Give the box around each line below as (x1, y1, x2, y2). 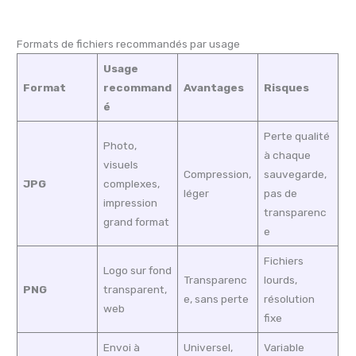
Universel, (183, 340, 233, 354)
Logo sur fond (103, 263, 172, 277)
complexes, (103, 176, 160, 190)
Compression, (183, 167, 251, 180)
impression (103, 195, 157, 209)
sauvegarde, (263, 167, 327, 180)
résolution (263, 292, 315, 305)
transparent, (103, 282, 167, 296)
